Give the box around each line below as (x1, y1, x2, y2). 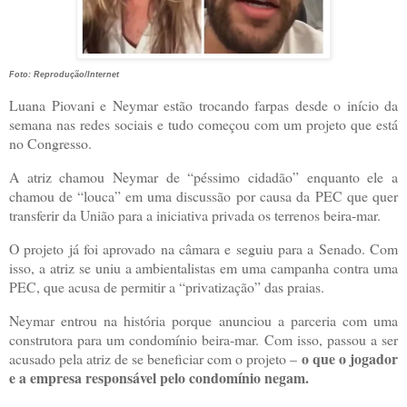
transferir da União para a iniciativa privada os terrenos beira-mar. (9, 205, 381, 225)
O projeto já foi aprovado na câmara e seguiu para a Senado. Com (9, 238, 398, 258)
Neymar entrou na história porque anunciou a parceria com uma (9, 310, 398, 330)
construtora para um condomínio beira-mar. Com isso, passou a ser (9, 329, 398, 349)
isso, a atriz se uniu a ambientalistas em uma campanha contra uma (9, 257, 398, 277)
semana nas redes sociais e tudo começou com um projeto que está (9, 114, 398, 134)
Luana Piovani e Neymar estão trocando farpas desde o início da (9, 95, 398, 115)
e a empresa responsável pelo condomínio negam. (9, 366, 309, 388)
